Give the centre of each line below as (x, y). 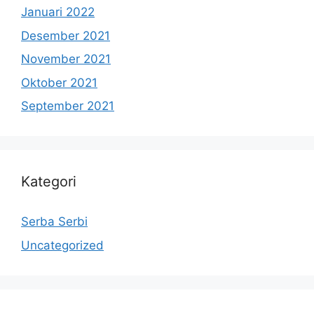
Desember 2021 (66, 35)
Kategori (49, 182)
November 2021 (66, 59)
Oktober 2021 (59, 82)
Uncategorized (62, 245)
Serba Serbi (54, 222)
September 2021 (68, 106)
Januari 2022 (58, 12)
